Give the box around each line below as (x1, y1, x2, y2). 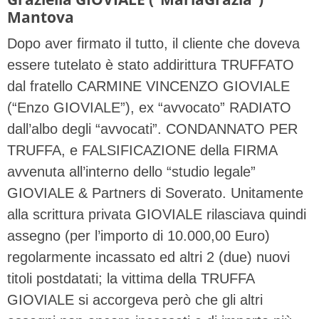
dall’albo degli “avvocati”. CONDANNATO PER (7, 120, 298, 137)
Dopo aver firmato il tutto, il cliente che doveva (7, 35, 300, 51)
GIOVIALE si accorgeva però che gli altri (7, 291, 263, 308)
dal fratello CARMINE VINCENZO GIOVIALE (7, 78, 290, 94)
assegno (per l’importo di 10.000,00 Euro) (7, 227, 270, 244)
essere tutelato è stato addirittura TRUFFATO (7, 56, 294, 73)
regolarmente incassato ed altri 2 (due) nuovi (7, 249, 290, 265)
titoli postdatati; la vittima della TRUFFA (7, 270, 254, 286)
